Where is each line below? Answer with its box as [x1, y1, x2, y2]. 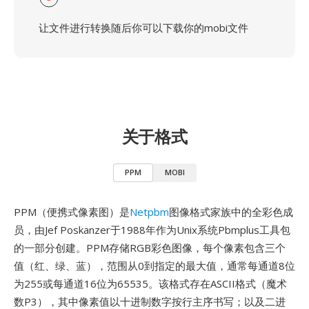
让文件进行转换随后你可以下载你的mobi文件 [39, 21, 248, 34]
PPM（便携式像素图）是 [14, 205, 130, 219]
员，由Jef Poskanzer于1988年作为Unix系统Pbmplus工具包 [14, 223, 290, 237]
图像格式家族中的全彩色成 [169, 205, 293, 219]
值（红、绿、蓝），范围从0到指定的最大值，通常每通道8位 [14, 259, 295, 272]
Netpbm [130, 205, 169, 219]
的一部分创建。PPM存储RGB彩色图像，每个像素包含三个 [14, 241, 286, 255]
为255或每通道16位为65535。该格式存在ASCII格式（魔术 [14, 277, 287, 290]
